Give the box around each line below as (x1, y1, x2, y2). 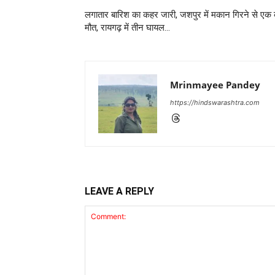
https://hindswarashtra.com (170, 98, 260, 107)
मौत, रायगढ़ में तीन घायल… (85, 21, 170, 33)
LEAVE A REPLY (85, 185, 154, 197)
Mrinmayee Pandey (170, 78, 260, 91)
